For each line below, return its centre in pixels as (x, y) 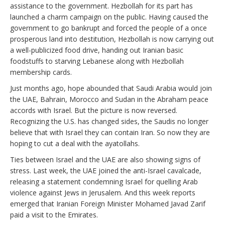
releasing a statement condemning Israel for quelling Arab (104, 181)
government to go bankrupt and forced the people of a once (108, 28)
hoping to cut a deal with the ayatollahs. (75, 143)
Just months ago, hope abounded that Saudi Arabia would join (111, 88)
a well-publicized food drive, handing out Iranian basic (97, 50)
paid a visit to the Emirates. (56, 214)
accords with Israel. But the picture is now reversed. (94, 110)
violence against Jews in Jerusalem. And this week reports (103, 192)
